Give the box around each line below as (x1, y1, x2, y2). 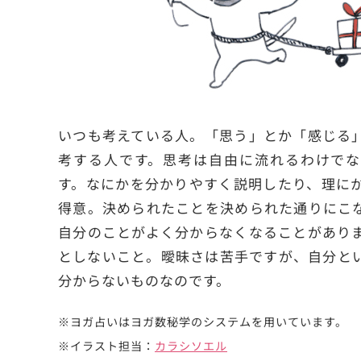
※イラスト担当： (58, 337, 155, 354)
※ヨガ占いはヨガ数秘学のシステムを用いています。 (58, 313, 347, 330)
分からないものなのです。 (58, 269, 230, 290)
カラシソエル (155, 337, 227, 354)
